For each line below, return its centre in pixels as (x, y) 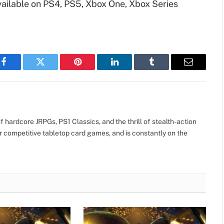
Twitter (53, 69)
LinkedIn (130, 69)
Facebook (20, 69)
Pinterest (92, 69)
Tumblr (164, 69)
